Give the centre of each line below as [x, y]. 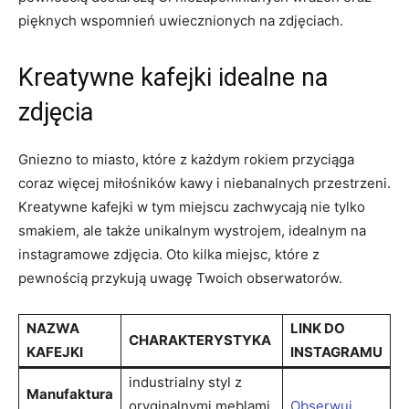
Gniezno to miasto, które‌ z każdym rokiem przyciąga [186, 159]
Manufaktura [70, 393]
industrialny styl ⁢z [185, 382]
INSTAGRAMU [336, 351]
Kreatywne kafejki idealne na [173, 77]
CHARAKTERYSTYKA [200, 340]
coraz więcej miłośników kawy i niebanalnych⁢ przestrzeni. [204, 183]
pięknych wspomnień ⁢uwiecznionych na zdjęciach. [181, 20]
